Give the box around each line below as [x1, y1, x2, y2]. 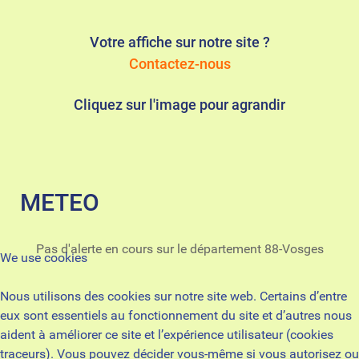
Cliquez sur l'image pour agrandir [74, 96, 285, 114]
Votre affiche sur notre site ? [89, 34, 270, 51]
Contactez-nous [128, 55, 231, 73]
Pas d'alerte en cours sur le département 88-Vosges [35, 241, 324, 257]
